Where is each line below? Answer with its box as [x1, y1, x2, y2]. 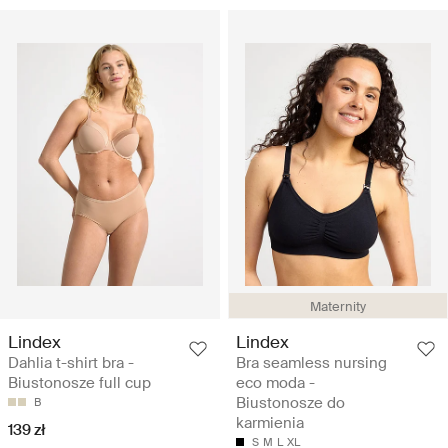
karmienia [236, 412, 304, 433]
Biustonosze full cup [8, 372, 151, 393]
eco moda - [236, 372, 315, 393]
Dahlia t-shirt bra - [8, 352, 134, 373]
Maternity [310, 297, 366, 315]
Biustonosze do [236, 392, 345, 413]
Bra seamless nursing [236, 352, 387, 373]
